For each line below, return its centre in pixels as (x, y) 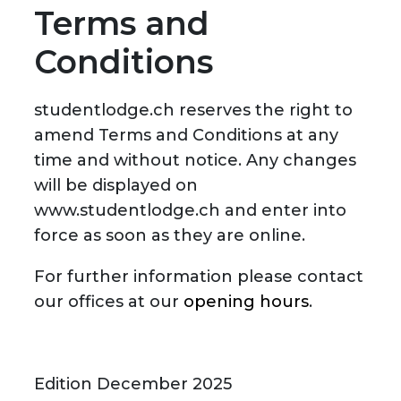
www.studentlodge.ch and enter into (190, 211)
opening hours (246, 302)
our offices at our (108, 302)
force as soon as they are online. (169, 236)
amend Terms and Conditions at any (186, 136)
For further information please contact (198, 277)
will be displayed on (115, 186)
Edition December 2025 (132, 384)
